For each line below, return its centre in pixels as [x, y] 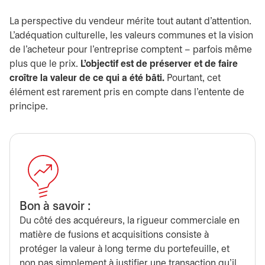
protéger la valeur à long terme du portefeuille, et [125, 249]
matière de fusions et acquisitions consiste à [114, 235]
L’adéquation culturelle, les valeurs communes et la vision [131, 36]
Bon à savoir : [55, 207]
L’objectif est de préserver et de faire [159, 64]
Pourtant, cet [194, 78]
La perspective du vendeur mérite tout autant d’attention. [130, 22]
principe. [29, 107]
